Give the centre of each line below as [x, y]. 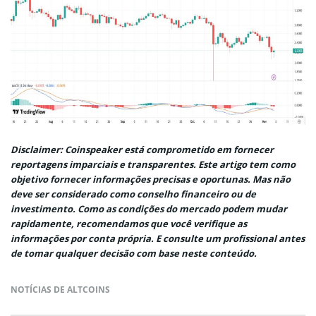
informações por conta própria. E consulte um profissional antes [158, 238]
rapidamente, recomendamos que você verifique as [129, 223]
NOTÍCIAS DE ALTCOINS [60, 289]
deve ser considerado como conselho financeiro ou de [133, 194]
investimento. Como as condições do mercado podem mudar [149, 208]
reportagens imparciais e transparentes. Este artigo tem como [153, 164]
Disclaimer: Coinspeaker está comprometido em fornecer [142, 149]
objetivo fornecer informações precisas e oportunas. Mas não [151, 179]
